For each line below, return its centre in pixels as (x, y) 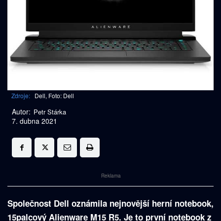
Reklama (111, 176)
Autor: (21, 112)
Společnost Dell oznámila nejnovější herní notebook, (110, 203)
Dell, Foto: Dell (54, 96)
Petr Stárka (50, 112)
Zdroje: (21, 96)
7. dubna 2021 (35, 121)
